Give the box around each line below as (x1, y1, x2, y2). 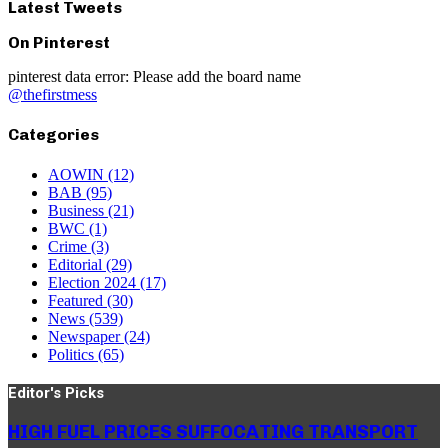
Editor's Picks (8, 383, 104, 402)
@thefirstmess (8, 85, 97, 103)
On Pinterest (8, 32, 110, 52)
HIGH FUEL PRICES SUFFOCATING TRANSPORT (8, 420, 418, 444)
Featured (48, 291, 107, 309)
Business (48, 201, 108, 219)
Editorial (48, 255, 106, 273)
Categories (8, 125, 99, 145)
